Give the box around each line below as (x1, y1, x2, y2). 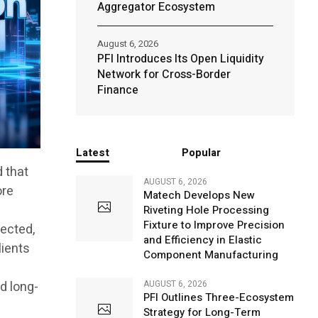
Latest (75, 145, 109, 160)
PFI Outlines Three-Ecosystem (143, 290, 294, 305)
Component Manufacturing (143, 247, 278, 263)
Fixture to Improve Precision (143, 217, 285, 233)
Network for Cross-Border (97, 66, 231, 83)
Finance (97, 82, 138, 99)
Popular (182, 145, 221, 160)
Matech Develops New (143, 187, 255, 203)
